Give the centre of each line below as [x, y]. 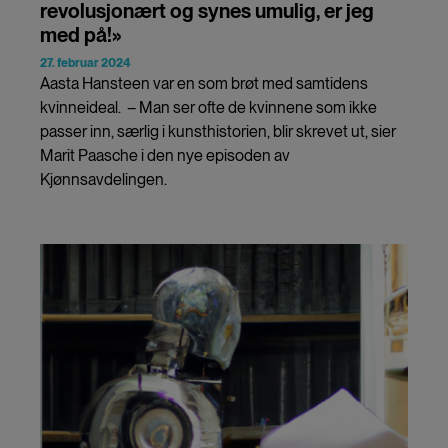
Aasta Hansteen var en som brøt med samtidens [204, 83]
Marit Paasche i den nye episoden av [165, 155]
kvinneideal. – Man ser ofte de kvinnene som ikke [208, 107]
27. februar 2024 [85, 62]
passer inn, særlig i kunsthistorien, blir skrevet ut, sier [218, 131]
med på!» [81, 34]
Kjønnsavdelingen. [106, 179]
